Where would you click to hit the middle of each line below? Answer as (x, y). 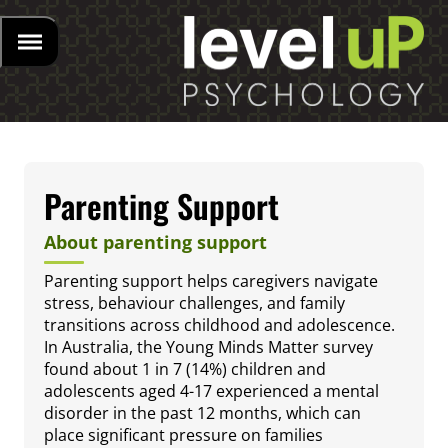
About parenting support (155, 242)
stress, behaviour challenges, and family (194, 303)
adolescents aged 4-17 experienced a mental (211, 391)
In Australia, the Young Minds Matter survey (208, 347)
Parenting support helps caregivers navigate (211, 281)
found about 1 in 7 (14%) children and (185, 369)
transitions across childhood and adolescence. (219, 325)
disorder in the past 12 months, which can (202, 413)
